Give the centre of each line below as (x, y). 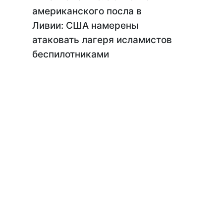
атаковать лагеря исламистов (102, 40)
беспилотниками (71, 54)
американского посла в (87, 11)
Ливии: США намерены (85, 26)
